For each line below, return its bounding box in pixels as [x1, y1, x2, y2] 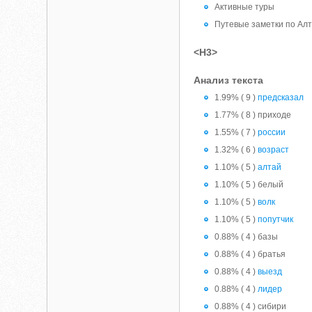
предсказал [258, 93, 304, 102]
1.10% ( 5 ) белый [214, 180, 284, 189]
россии [258, 127, 286, 137]
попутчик [258, 214, 294, 224]
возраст [258, 145, 290, 155]
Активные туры [214, 2, 275, 12]
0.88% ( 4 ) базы [214, 232, 279, 242]
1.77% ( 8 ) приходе [214, 110, 292, 120]
